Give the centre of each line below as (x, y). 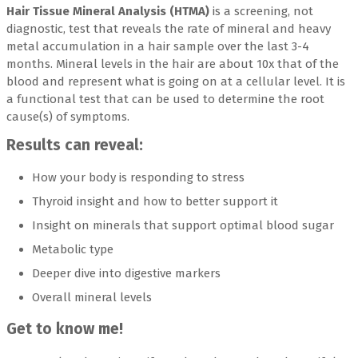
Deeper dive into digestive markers (126, 274)
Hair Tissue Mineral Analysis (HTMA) (108, 12)
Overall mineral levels (92, 298)
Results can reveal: (75, 145)
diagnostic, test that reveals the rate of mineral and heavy (169, 29)
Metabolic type (73, 250)
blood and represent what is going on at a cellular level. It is (176, 82)
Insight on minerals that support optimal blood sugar (183, 226)
